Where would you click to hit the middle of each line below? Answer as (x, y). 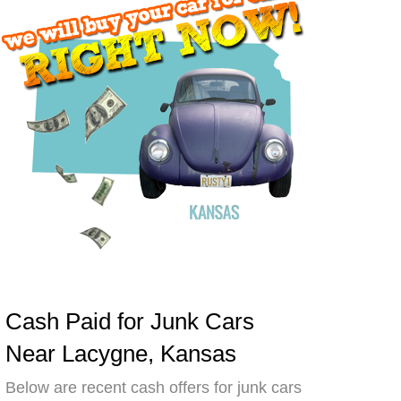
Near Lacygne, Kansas (121, 353)
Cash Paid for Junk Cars (130, 321)
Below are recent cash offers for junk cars (154, 387)
